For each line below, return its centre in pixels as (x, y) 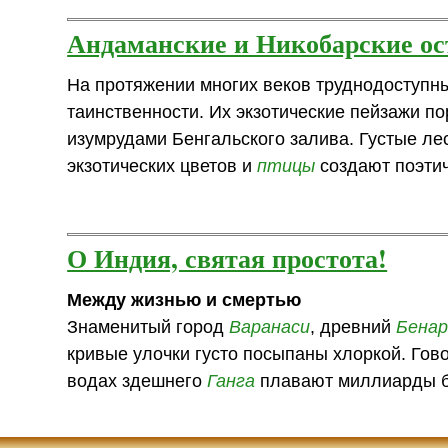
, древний (353, 326)
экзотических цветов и (162, 165)
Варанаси (270, 326)
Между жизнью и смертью (184, 299)
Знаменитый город (148, 326)
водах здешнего (137, 380)
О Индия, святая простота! (227, 258)
